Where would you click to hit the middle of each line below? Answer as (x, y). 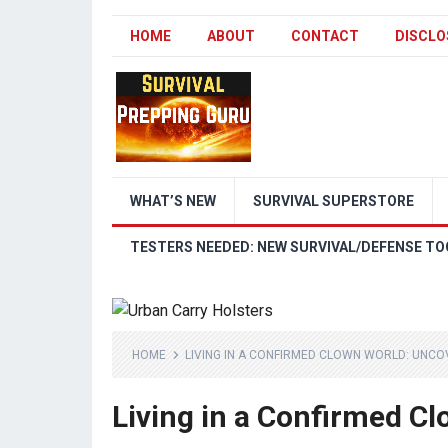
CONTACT (325, 36)
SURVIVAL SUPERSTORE (333, 201)
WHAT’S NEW (173, 201)
